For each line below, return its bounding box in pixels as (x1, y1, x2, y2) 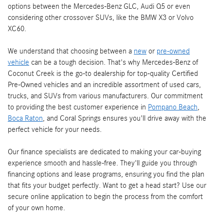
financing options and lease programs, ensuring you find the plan (8, 170, 204, 179)
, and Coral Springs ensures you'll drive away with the (43, 114, 206, 123)
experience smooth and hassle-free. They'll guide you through (8, 159, 197, 168)
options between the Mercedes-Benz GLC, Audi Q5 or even (8, 2, 190, 11)
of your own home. (8, 203, 65, 213)
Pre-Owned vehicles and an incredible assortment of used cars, (8, 80, 201, 90)
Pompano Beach (148, 103, 198, 112)
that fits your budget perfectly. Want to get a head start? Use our (8, 181, 206, 190)
